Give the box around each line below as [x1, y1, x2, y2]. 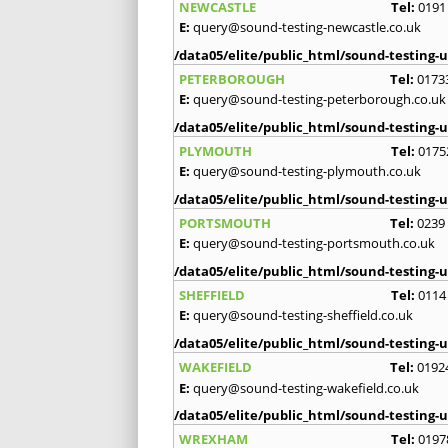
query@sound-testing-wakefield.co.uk [193, 379, 419, 398]
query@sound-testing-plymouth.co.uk [193, 162, 421, 181]
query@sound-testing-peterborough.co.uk [193, 90, 446, 109]
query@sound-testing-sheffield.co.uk [193, 306, 413, 325]
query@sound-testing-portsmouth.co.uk [193, 234, 435, 253]
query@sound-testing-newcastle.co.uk [193, 18, 421, 37]
